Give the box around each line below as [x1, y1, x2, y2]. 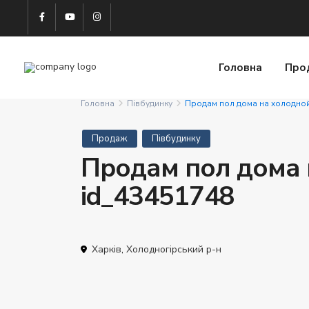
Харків [92, 243, 121, 256]
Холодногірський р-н [126, 243, 221, 256]
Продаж [92, 132, 128, 145]
